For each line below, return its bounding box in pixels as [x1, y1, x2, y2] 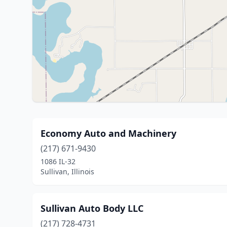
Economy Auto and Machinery [41, 127, 176, 139]
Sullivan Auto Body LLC [41, 202, 143, 214]
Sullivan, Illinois [41, 167, 94, 176]
